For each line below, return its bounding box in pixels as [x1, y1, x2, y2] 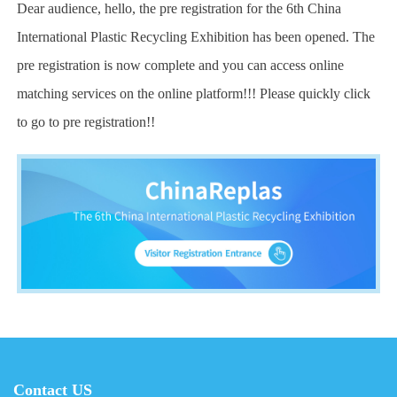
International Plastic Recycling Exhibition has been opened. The [17, 28, 376, 44]
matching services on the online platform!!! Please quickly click [17, 85, 371, 101]
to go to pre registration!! [17, 113, 156, 129]
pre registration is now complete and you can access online [17, 57, 345, 73]
